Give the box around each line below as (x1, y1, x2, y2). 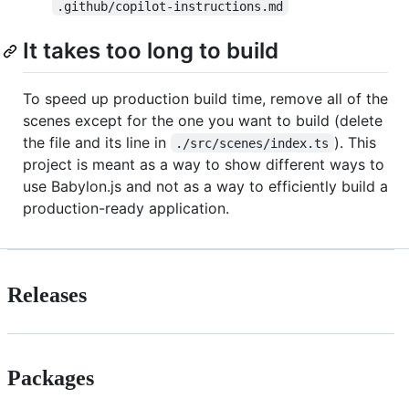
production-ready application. (23, 198, 229, 217)
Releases (7, 282, 87, 307)
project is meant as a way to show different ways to (23, 154, 384, 173)
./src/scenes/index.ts (175, 135, 330, 151)
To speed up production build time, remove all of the (23, 89, 388, 108)
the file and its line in (23, 132, 171, 152)
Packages (7, 366, 94, 391)
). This (333, 132, 381, 152)
